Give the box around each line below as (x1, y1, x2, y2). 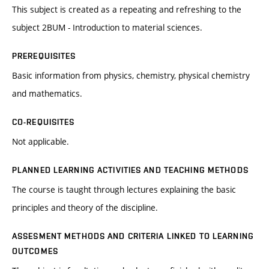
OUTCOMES (12, 246, 58, 256)
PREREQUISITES (12, 51, 76, 61)
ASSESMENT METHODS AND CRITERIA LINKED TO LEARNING (12, 231, 254, 241)
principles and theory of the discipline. (12, 202, 158, 214)
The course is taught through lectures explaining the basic (12, 184, 236, 196)
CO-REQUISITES (12, 117, 75, 127)
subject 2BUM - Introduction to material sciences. (12, 22, 202, 34)
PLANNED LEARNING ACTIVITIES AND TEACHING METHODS (12, 165, 249, 175)
